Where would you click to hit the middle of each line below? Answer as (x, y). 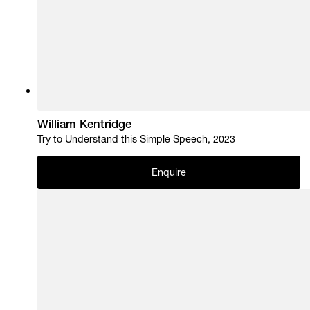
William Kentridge (85, 126)
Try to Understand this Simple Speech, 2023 (137, 141)
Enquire (169, 173)
